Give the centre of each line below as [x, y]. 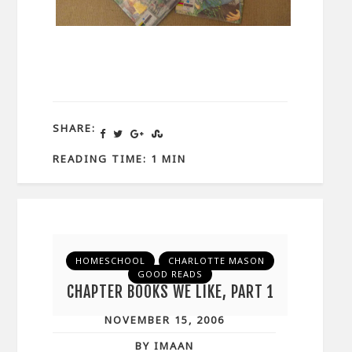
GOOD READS [170, 273]
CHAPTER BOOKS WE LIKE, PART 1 [170, 291]
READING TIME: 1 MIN [120, 158]
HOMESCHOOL [111, 260]
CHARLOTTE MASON [217, 260]
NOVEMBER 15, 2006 [164, 319]
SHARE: [75, 128]
